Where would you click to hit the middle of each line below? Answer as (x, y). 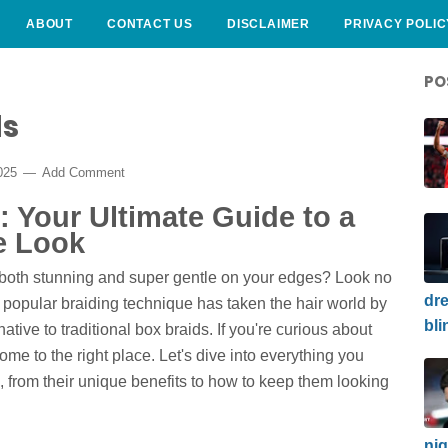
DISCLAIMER (268, 24)
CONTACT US (150, 24)
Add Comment (83, 172)
